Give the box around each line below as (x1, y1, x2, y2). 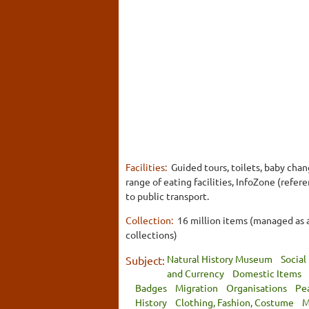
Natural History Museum (167, 252, 272, 265)
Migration (175, 281, 218, 294)
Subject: (126, 252, 165, 267)
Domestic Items (232, 266, 301, 279)
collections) (126, 228, 177, 241)
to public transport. (126, 189, 209, 202)
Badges (135, 281, 167, 294)
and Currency (167, 266, 224, 279)
